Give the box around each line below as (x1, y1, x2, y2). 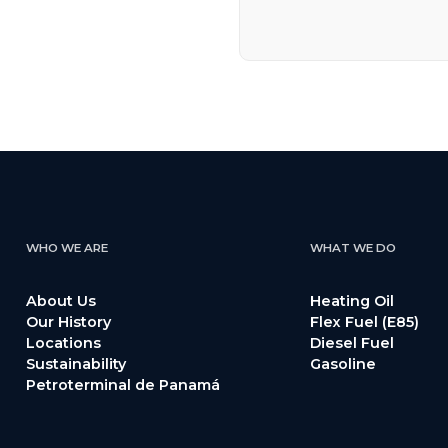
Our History (25, 312, 111, 331)
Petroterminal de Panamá (25, 375, 220, 394)
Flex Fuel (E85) (310, 312, 420, 331)
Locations (25, 333, 101, 352)
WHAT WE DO (310, 240, 397, 255)
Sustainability (25, 354, 126, 373)
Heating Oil (310, 291, 395, 310)
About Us (25, 291, 96, 310)
